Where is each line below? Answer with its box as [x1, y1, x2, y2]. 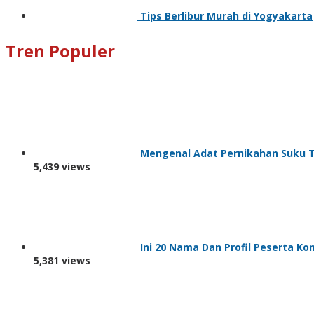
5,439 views [34, 160, 90, 174]
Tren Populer [6, 39, 115, 63]
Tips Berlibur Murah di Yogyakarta [140, 9, 313, 23]
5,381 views [34, 254, 90, 268]
